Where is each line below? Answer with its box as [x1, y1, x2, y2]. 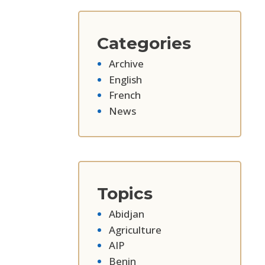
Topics [97, 183, 153, 204]
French [109, 88, 141, 102]
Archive [109, 57, 144, 70]
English [109, 72, 142, 86]
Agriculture [109, 222, 161, 237]
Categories [97, 33, 191, 53]
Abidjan [109, 207, 144, 221]
